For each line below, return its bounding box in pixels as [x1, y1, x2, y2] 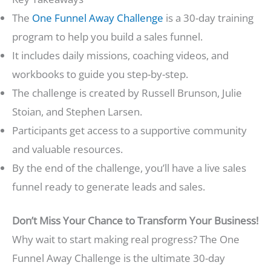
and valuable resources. [12, 142, 123, 156]
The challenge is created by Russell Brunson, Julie [12, 85, 242, 100]
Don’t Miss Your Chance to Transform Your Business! [12, 214, 258, 228]
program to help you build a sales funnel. [12, 29, 203, 44]
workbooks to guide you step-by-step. [12, 67, 188, 81]
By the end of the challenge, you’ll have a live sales [12, 160, 246, 175]
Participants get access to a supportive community [12, 123, 247, 137]
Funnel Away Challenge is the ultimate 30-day [12, 251, 225, 266]
